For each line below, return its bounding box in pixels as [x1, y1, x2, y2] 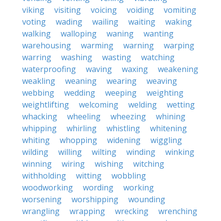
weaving [147, 75, 177, 86]
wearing [107, 75, 137, 86]
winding [126, 147, 155, 157]
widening [107, 135, 141, 146]
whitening [150, 123, 187, 134]
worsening [22, 194, 62, 205]
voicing [91, 4, 117, 15]
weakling [22, 75, 55, 86]
